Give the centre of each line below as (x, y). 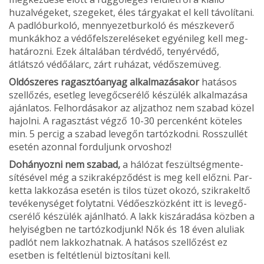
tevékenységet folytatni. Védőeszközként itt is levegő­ (128, 203)
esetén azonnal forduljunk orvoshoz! (90, 146)
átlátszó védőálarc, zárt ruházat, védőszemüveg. (115, 64)
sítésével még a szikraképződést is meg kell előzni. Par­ (131, 177)
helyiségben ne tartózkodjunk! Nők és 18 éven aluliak (127, 229)
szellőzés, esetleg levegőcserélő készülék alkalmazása (128, 95)
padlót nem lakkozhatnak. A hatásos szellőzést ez (118, 242)
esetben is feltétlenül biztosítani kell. (90, 255)
